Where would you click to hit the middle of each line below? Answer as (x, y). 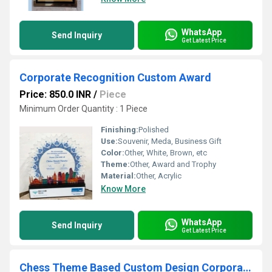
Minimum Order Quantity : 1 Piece (83, 109)
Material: (118, 176)
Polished (154, 130)
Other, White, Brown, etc (166, 153)
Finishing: (120, 130)
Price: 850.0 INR (55, 94)
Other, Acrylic (159, 176)
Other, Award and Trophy (173, 164)
